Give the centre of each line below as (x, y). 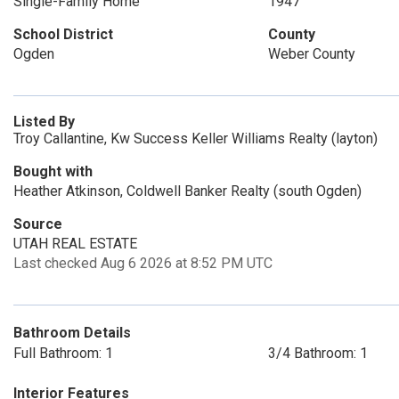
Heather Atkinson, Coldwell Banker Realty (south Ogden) (187, 191)
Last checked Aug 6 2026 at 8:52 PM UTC (143, 263)
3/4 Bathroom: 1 (318, 353)
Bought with (53, 171)
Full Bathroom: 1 (63, 353)
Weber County (311, 54)
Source (38, 224)
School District (63, 34)
